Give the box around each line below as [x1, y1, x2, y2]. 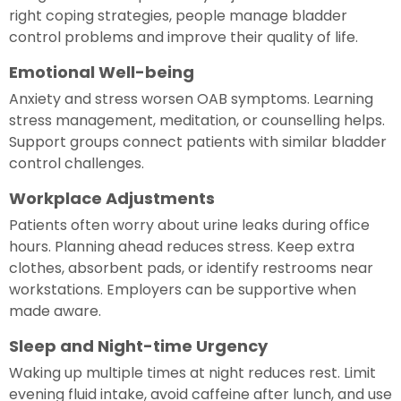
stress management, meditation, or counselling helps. [9, 109, 385, 131]
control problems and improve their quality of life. [9, 26, 358, 47]
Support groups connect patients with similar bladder [9, 131, 387, 152]
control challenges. [9, 152, 144, 174]
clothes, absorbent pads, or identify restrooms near [9, 257, 373, 278]
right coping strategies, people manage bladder [9, 4, 347, 26]
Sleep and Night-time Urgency [9, 334, 268, 357]
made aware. [9, 300, 101, 321]
